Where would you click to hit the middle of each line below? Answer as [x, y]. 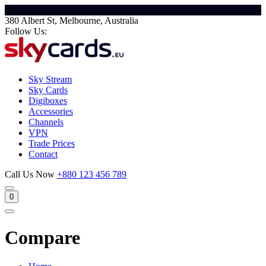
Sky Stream [50, 80]
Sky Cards [48, 90]
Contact [43, 154]
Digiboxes [48, 101]
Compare [42, 237]
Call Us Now [30, 175]
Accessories [51, 112]
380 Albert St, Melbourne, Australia [72, 20]
